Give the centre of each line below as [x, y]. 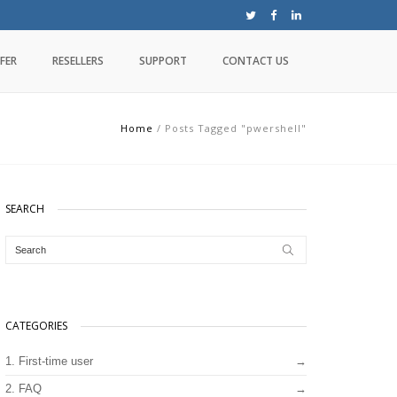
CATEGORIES [36, 326]
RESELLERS [78, 61]
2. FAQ [23, 389]
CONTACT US [256, 61]
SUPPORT [163, 61]
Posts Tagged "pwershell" [236, 128]
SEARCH [25, 209]
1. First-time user [49, 361]
